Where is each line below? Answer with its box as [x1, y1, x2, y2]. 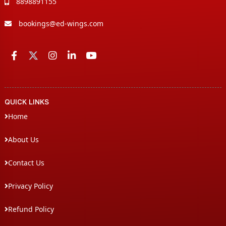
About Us [8, 134, 39, 144]
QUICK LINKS [5, 97, 49, 106]
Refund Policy [8, 204, 54, 214]
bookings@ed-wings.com [19, 18, 103, 28]
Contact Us [8, 157, 44, 167]
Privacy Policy [8, 181, 53, 191]
